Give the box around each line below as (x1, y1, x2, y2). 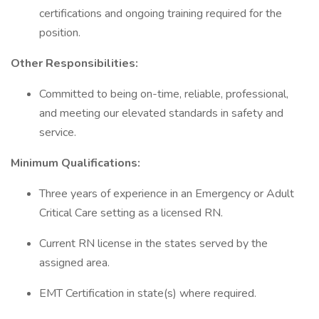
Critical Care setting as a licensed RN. (39, 205, 223, 221)
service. (39, 125, 76, 140)
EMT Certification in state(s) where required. (39, 286, 256, 301)
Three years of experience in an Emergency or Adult (39, 186, 294, 202)
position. (39, 25, 80, 41)
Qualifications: (61, 155, 140, 171)
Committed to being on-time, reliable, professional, (39, 86, 288, 102)
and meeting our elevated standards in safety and (39, 105, 283, 121)
